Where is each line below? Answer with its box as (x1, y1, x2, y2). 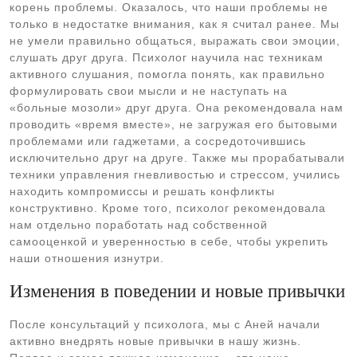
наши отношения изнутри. (10, 252, 164, 265)
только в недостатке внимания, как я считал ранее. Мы (10, 18, 339, 30)
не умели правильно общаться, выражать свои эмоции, (10, 34, 340, 47)
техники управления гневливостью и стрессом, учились (10, 168, 340, 181)
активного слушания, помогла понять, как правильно (10, 68, 325, 80)
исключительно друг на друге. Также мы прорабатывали (10, 151, 345, 164)
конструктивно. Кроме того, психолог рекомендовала (10, 202, 326, 214)
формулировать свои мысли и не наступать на (10, 84, 288, 97)
